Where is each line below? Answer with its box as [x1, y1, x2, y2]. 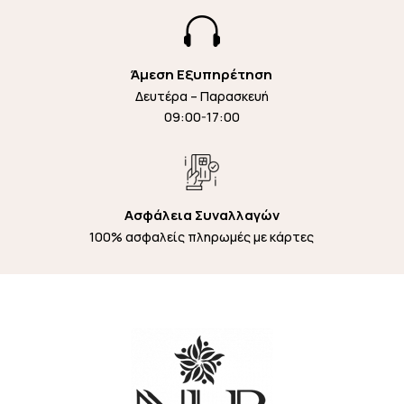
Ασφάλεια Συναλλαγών [124, 205, 280, 225]
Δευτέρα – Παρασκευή [134, 87, 269, 105]
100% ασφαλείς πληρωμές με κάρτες [89, 227, 315, 245]
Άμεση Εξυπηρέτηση [131, 64, 273, 84]
